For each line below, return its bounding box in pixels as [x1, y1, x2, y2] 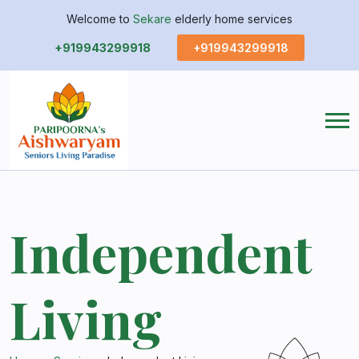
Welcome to [67, 12, 133, 26]
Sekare [133, 12, 171, 26]
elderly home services [171, 12, 292, 26]
